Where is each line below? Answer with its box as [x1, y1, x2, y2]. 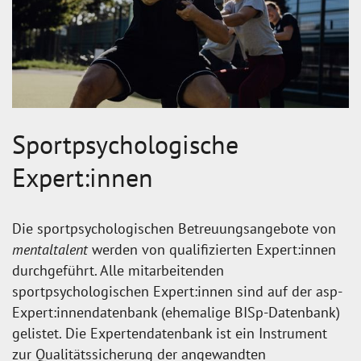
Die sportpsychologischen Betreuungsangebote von [12, 219, 336, 239]
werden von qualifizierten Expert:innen [92, 240, 336, 259]
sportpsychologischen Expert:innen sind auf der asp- [12, 282, 342, 301]
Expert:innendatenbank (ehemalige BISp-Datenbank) [12, 303, 340, 322]
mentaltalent [12, 240, 92, 259]
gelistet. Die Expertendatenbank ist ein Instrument [12, 324, 327, 343]
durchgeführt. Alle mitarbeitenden [12, 261, 224, 280]
